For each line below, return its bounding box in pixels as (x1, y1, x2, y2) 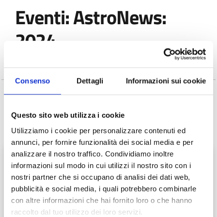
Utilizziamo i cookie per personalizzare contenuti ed (11, 126, 186, 135)
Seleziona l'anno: (6, 96, 61, 108)
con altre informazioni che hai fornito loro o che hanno (11, 196, 192, 204)
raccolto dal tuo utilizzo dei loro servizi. (11, 207, 143, 216)
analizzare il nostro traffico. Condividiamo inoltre (11, 149, 174, 158)
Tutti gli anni (17, 114, 61, 126)
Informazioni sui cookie (125, 77, 206, 85)
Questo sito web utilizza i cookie (11, 111, 125, 120)
